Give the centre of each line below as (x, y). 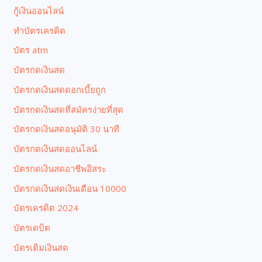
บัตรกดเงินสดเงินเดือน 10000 (70, 188)
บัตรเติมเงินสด (41, 247)
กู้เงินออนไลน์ (39, 10)
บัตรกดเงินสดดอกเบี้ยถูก (60, 89)
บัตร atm (31, 50)
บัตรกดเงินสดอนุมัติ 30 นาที (67, 129)
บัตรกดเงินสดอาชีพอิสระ (60, 168)
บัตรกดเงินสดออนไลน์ (56, 149)
